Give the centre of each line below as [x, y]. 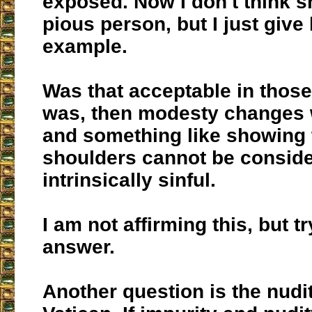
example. [85, 47]
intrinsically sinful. [129, 180]
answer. [79, 247]
